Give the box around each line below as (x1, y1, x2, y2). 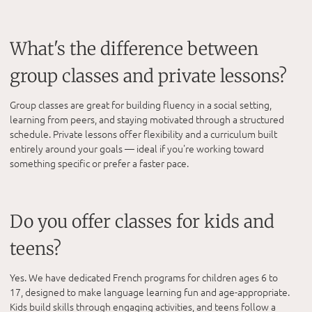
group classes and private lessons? (10, 65, 287, 88)
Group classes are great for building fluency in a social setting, (10, 97, 272, 112)
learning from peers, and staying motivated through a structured (10, 112, 284, 127)
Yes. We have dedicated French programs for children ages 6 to (10, 270, 278, 284)
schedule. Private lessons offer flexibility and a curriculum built (10, 127, 277, 141)
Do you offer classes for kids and (10, 210, 274, 233)
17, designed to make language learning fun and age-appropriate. (10, 284, 290, 299)
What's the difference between (10, 38, 258, 61)
